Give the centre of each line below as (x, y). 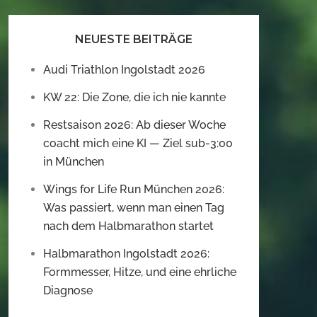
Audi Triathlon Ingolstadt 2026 (124, 70)
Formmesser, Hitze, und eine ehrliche (140, 272)
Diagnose (68, 291)
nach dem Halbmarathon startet (128, 226)
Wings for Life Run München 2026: (134, 190)
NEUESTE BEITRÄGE (134, 40)
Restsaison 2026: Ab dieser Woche (134, 125)
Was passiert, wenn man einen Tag (134, 208)
